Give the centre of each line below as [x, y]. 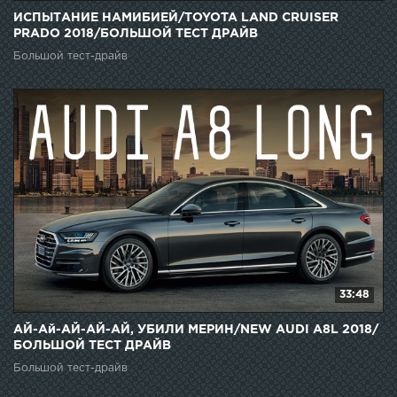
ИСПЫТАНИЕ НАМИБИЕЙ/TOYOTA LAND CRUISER [176, 18]
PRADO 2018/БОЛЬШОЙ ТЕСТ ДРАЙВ [136, 34]
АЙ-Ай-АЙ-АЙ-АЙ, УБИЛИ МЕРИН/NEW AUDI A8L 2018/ [196, 330]
